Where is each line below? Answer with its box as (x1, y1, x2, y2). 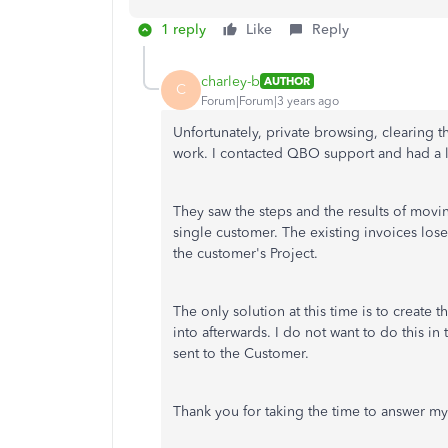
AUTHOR (264, 74, 310, 88)
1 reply (161, 21, 206, 38)
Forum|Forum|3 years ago (201, 93, 339, 108)
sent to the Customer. (173, 345, 309, 362)
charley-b (201, 72, 260, 90)
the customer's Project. (173, 245, 318, 262)
